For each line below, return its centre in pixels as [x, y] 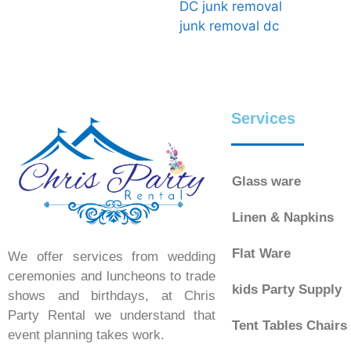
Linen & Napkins [283, 218]
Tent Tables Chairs [289, 326]
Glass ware [266, 182]
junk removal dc [229, 25]
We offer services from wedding [112, 256]
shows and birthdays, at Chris [112, 295]
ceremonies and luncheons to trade [112, 276]
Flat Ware [261, 254]
